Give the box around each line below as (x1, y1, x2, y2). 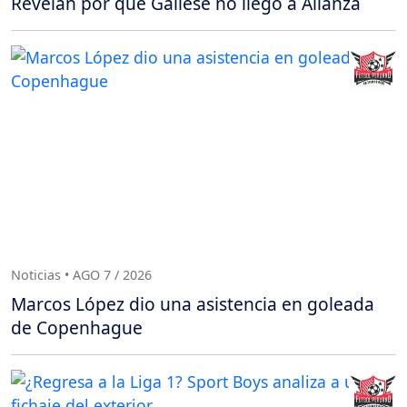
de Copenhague (11, 314, 143, 340)
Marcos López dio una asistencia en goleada (11, 291, 374, 316)
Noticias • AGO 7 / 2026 (11, 266, 152, 284)
